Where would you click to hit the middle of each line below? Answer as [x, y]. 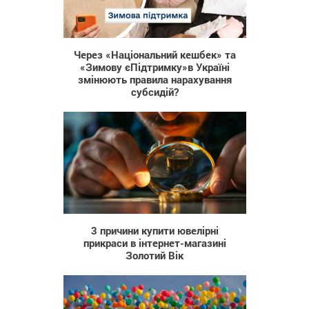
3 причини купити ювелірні [154, 230]
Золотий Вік [154, 255]
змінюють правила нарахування [154, 80]
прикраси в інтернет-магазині [154, 242]
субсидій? [154, 92]
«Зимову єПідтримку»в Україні [154, 67]
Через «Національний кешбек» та [154, 55]
